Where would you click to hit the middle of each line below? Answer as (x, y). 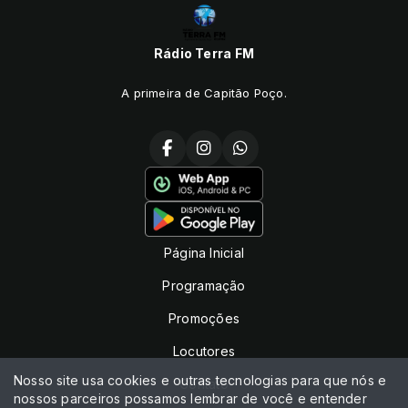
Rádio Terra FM (204, 53)
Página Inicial (204, 253)
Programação (204, 286)
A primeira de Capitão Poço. (204, 92)
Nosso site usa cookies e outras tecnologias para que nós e (200, 380)
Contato (204, 384)
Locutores (204, 351)
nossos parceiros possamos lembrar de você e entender (190, 398)
